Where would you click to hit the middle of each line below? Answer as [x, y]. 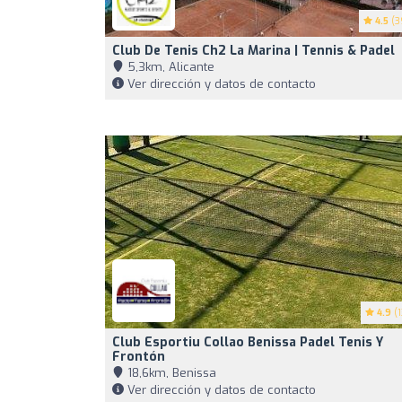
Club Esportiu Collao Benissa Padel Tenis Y [248, 342]
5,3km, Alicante [169, 66]
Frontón [139, 356]
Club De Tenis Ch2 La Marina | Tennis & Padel [253, 50]
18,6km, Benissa [170, 372]
